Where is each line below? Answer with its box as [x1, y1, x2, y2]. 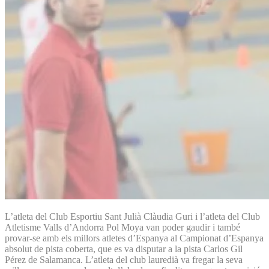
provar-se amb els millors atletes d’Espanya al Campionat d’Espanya [5, 232, 264, 243]
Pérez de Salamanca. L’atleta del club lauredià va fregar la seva [5, 254, 243, 265]
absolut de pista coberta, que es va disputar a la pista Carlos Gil [5, 243, 243, 254]
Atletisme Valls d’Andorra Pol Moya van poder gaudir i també [5, 222, 240, 232]
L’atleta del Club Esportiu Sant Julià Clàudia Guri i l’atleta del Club [5, 211, 260, 222]
